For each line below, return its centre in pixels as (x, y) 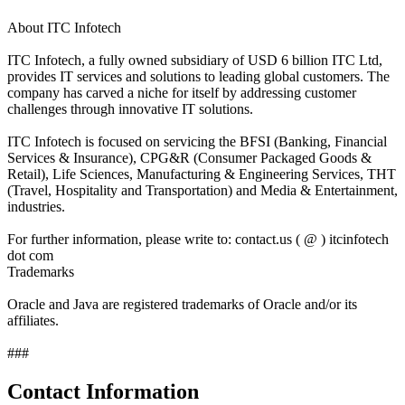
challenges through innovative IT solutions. (130, 108)
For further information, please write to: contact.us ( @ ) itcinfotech (198, 239)
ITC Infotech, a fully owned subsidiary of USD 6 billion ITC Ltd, (195, 60)
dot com (30, 255)
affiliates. (33, 320)
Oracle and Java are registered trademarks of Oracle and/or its (182, 304)
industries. (36, 206)
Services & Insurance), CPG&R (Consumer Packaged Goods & (189, 157)
